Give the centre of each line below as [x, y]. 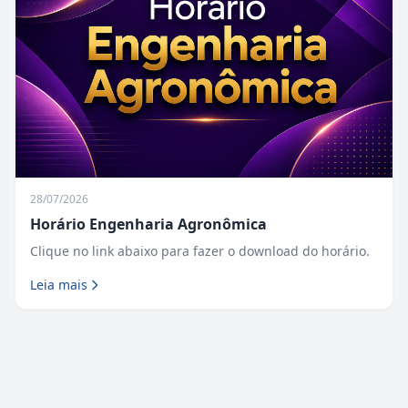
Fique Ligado [69, 356]
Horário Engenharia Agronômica [148, 224]
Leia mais [59, 285]
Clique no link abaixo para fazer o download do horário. [200, 251]
